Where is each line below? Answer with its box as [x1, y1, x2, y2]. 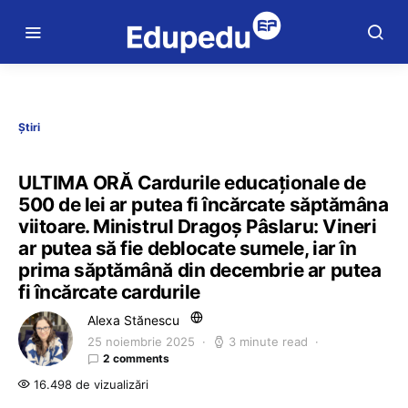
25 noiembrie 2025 [87, 334, 195, 349]
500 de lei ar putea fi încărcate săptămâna [18, 193, 389, 216]
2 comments [103, 352, 169, 365]
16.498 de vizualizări [30, 377, 148, 392]
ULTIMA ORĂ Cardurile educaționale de [18, 171, 366, 194]
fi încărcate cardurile [18, 280, 200, 303]
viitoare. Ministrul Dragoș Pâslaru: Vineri [18, 215, 377, 238]
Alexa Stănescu [87, 312, 179, 328]
